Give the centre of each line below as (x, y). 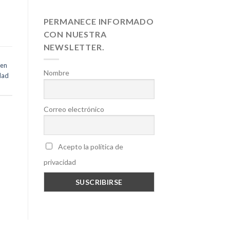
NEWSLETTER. (74, 47)
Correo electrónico (74, 109)
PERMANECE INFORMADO (99, 21)
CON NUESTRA (75, 34)
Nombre (56, 73)
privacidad (60, 162)
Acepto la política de (90, 146)
